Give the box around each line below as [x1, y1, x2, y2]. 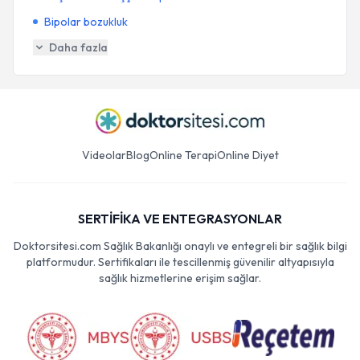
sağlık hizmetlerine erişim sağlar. [99, 271, 261, 285]
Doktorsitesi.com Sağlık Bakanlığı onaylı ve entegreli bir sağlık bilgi [13, 239, 347, 253]
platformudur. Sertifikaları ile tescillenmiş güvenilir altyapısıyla [26, 255, 334, 269]
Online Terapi [149, 148, 217, 162]
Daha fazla [49, 40, 108, 55]
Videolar [81, 148, 126, 162]
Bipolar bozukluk [44, 14, 128, 29]
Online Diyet [216, 148, 279, 162]
